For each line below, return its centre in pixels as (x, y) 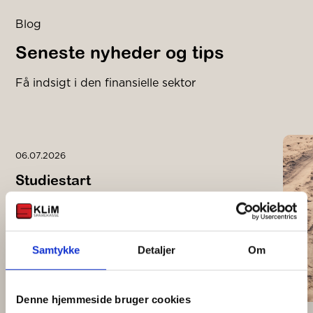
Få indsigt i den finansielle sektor (106, 82)
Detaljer (156, 249)
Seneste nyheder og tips (120, 53)
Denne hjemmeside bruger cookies (103, 299)
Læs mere (41, 212)
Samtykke (56, 249)
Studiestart (53, 180)
